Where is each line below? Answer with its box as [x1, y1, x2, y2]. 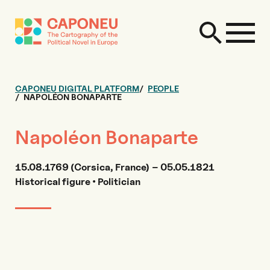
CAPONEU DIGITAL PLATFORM [15, 83, 139, 93]
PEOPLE [148, 83, 179, 93]
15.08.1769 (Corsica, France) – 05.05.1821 [15, 162, 215, 173]
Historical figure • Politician [15, 176, 140, 187]
